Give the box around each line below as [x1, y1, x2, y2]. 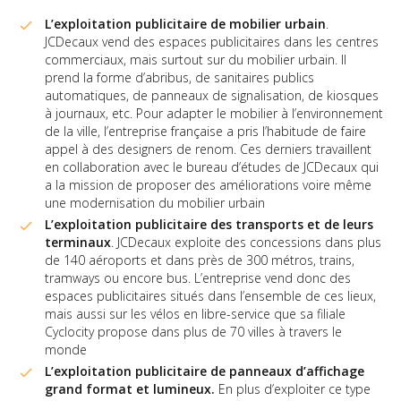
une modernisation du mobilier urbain [45, 193, 265, 211]
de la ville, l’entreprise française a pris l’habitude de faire [45, 122, 366, 140]
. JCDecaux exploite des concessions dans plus [111, 233, 381, 251]
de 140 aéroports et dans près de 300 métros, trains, [45, 251, 354, 269]
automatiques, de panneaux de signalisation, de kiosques [45, 86, 379, 104]
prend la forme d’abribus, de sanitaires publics [45, 68, 314, 86]
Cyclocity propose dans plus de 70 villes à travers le [45, 322, 342, 340]
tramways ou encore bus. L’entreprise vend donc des [45, 269, 351, 286]
